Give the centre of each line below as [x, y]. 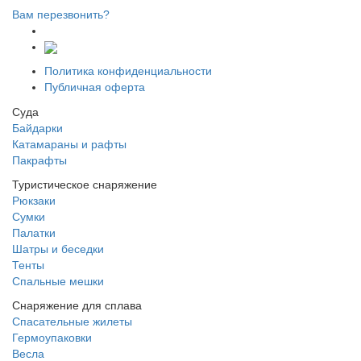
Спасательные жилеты [72, 321]
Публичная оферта [95, 87]
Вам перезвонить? [61, 14]
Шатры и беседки [58, 249]
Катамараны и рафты [69, 144]
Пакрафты [39, 160]
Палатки [34, 232]
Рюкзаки [34, 200]
